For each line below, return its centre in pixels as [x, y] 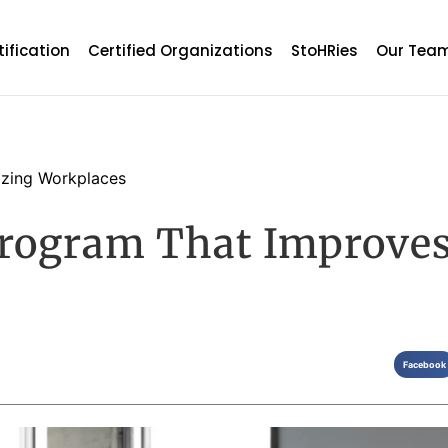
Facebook [424, 365]
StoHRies [325, 50]
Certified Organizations [181, 50]
